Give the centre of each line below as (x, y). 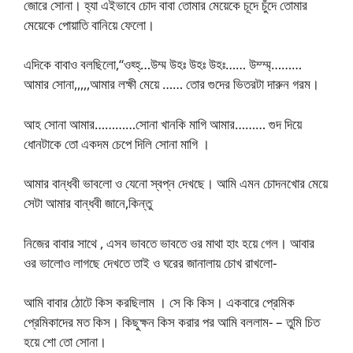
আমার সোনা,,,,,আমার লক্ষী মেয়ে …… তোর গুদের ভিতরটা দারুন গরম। (171, 84)
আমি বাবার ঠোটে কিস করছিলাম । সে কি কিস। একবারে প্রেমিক (159, 303)
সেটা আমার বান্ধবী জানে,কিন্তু (88, 203)
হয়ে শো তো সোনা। (65, 342)
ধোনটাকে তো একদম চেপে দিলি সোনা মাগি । (117, 143)
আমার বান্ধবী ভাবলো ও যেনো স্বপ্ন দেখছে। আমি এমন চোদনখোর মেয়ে (176, 184)
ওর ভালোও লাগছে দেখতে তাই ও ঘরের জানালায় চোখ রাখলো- (150, 262)
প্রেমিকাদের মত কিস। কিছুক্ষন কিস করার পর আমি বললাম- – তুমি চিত (172, 322)
